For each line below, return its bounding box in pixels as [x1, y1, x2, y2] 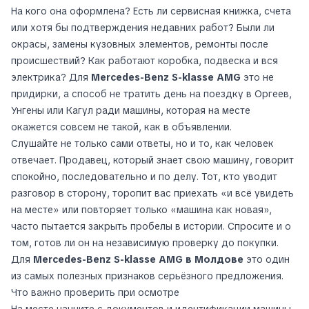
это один [243, 253, 290, 266]
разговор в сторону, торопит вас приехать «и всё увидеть [11, 187, 294, 200]
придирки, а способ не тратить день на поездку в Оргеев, [11, 88, 292, 101]
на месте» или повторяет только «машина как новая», [11, 203, 272, 217]
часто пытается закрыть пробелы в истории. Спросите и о [11, 220, 291, 233]
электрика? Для [11, 71, 91, 84]
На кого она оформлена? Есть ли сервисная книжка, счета [11, 5, 291, 18]
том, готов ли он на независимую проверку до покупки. [11, 237, 279, 250]
